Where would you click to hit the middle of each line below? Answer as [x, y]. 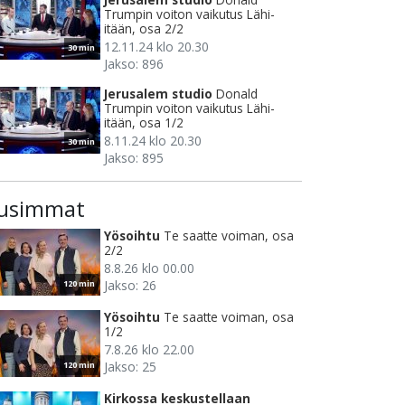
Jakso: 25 [130, 367]
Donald [237, 94]
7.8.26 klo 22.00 [149, 350]
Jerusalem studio [158, 94]
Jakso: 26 [130, 286]
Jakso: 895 [134, 158]
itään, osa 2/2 [144, 29]
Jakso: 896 [134, 64]
